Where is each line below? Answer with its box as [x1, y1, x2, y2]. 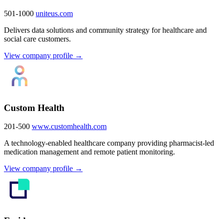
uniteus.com [36, 9, 73, 18]
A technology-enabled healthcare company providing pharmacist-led [4, 139, 214, 148]
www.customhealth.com [32, 122, 107, 131]
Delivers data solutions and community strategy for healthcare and [4, 25, 207, 34]
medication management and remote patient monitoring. [4, 148, 175, 156]
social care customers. [4, 34, 71, 43]
